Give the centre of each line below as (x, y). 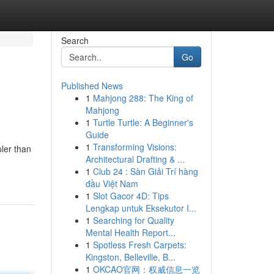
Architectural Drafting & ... (135, 159)
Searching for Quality (133, 220)
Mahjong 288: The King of (143, 98)
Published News (92, 86)
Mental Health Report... (130, 232)
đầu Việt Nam (112, 183)
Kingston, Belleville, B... (130, 257)
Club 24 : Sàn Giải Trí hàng (145, 171)
